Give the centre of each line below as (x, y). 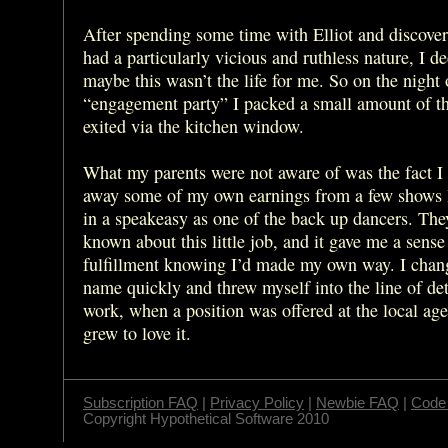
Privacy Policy (257, 402)
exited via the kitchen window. (193, 125)
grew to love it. (137, 332)
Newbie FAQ (357, 402)
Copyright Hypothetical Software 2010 (206, 418)
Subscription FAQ (140, 402)
